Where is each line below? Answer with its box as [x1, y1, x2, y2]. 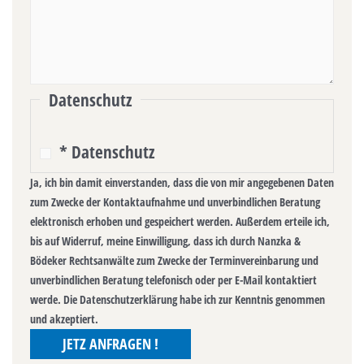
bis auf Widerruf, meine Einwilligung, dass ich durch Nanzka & [30, 232, 301, 249]
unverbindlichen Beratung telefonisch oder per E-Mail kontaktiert [30, 271, 317, 288]
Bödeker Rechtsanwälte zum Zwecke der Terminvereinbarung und [30, 252, 318, 268]
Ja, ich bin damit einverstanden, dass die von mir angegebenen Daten [30, 174, 334, 190]
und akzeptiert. [30, 310, 98, 327]
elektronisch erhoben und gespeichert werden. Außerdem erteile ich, [30, 213, 330, 229]
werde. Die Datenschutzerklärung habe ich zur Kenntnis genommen [30, 291, 325, 307]
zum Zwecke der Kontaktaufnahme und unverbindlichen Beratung [30, 193, 320, 210]
